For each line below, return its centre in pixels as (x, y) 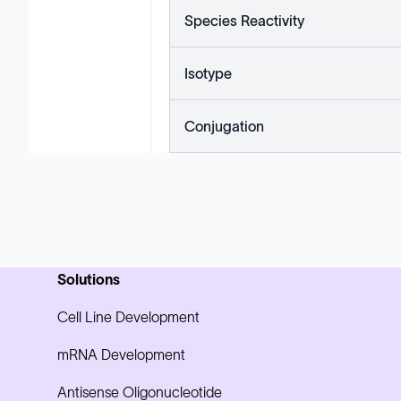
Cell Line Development (128, 317)
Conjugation (224, 126)
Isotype (208, 73)
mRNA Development (121, 354)
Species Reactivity (244, 21)
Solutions (89, 279)
